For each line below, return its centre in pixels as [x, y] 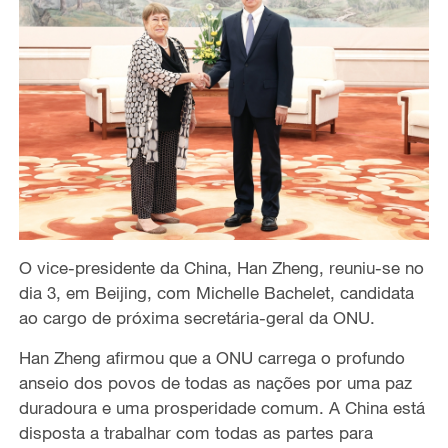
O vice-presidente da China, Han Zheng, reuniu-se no [221, 267]
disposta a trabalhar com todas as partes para [195, 432]
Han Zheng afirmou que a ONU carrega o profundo [211, 357]
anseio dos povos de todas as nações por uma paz [215, 382]
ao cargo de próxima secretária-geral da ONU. [196, 317]
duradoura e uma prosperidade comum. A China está [221, 407]
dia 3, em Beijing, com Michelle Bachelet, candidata [216, 292]
